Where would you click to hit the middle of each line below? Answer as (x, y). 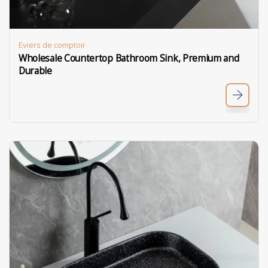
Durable (35, 71)
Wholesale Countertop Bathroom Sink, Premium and (129, 58)
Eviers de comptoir (52, 45)
